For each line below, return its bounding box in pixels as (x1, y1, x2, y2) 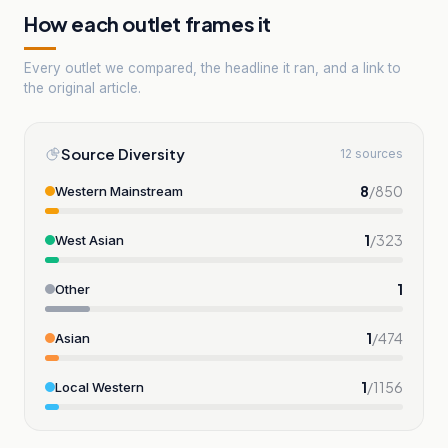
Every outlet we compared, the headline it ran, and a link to (24, 59, 401, 76)
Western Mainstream (55, 182, 183, 199)
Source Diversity (61, 143, 185, 163)
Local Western (55, 378, 144, 395)
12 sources (340, 145, 403, 161)
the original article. (24, 79, 141, 96)
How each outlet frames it (24, 11, 271, 36)
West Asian (55, 231, 124, 248)
